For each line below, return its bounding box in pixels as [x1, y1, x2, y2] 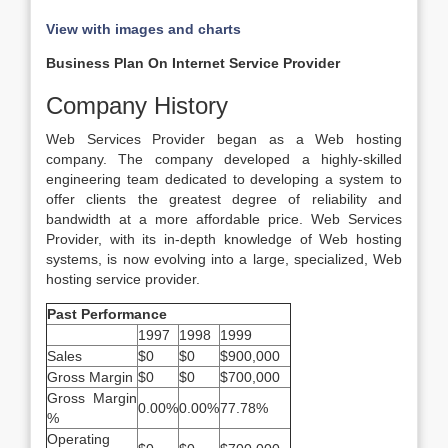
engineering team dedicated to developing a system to [46, 171, 402, 187]
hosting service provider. [46, 271, 200, 287]
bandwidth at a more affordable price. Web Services [46, 211, 402, 227]
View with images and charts [46, 21, 241, 37]
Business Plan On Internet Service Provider [46, 55, 340, 71]
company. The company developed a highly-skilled [46, 151, 402, 167]
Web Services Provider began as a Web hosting [46, 131, 402, 147]
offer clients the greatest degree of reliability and [46, 191, 402, 207]
